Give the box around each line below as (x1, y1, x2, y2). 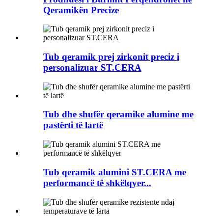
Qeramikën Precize (43, 4, 119, 15)
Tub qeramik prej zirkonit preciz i (43, 52, 179, 62)
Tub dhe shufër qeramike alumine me (43, 109, 193, 120)
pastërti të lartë (43, 120, 103, 131)
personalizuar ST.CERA (43, 62, 141, 73)
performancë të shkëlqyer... (43, 177, 151, 188)
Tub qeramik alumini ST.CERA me (43, 166, 186, 177)
